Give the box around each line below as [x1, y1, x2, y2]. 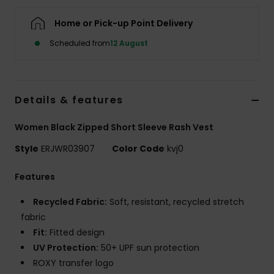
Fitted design [47, 226, 105, 239]
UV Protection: [33, 242, 98, 254]
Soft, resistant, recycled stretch [107, 196, 244, 209]
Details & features [15, 93, 124, 108]
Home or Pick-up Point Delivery [54, 17, 193, 30]
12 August [110, 38, 148, 49]
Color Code [112, 143, 165, 155]
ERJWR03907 [39, 143, 97, 155]
